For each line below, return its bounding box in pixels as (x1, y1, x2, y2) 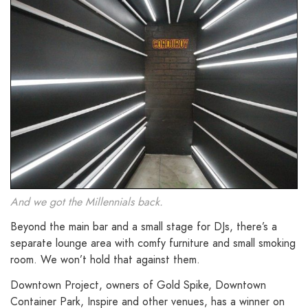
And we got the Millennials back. (10, 193, 163, 210)
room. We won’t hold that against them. (10, 251, 200, 267)
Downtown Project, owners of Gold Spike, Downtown (10, 276, 266, 293)
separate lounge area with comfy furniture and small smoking (10, 234, 296, 251)
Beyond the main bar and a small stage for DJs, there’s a (10, 218, 277, 234)
